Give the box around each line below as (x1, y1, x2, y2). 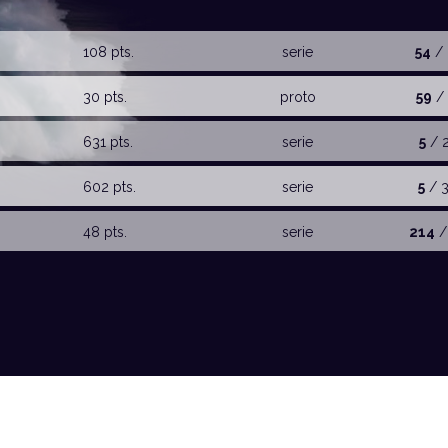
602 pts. (83, 179, 137, 195)
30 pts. (83, 89, 128, 105)
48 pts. (83, 224, 128, 240)
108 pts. (83, 44, 135, 60)
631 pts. (83, 134, 134, 150)
